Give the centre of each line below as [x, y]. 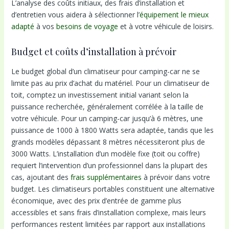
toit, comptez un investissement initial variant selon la [100, 95]
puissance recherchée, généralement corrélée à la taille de [107, 107]
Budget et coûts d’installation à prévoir [94, 52]
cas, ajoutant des [41, 177]
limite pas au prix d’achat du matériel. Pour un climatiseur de [110, 83]
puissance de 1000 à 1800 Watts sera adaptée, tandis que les [112, 130]
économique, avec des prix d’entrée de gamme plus [96, 201]
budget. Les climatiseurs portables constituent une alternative [113, 189]
